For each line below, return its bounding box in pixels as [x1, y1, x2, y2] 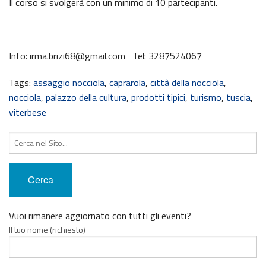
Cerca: [8, 131, 30, 144]
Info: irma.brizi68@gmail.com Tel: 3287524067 [9, 48, 202, 63]
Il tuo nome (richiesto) [9, 223, 85, 236]
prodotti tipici [131, 90, 185, 104]
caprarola [109, 75, 145, 90]
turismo [190, 90, 221, 104]
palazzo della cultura [46, 90, 126, 104]
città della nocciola [150, 75, 224, 90]
